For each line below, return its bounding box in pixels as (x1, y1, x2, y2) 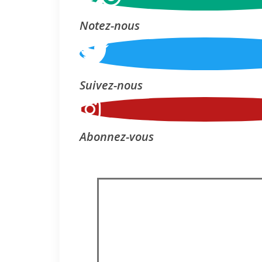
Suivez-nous (80, 77, 143, 93)
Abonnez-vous (80, 128, 154, 144)
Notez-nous (80, 17, 140, 33)
